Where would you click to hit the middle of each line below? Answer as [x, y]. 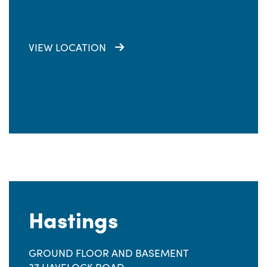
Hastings [73, 218]
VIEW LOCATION [67, 47]
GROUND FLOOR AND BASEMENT [109, 253]
